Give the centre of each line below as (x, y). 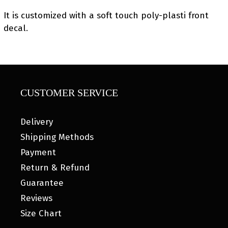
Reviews (36, 198)
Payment (38, 153)
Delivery (37, 122)
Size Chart (41, 214)
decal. (16, 28)
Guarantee (42, 183)
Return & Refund (55, 168)
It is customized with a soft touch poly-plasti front (106, 16)
